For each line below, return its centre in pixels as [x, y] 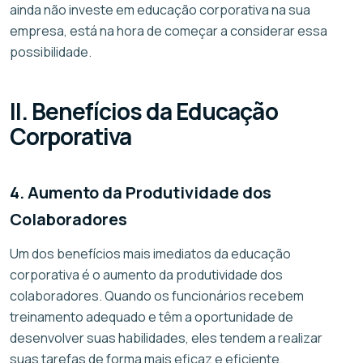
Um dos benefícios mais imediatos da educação [150, 253]
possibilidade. [51, 51]
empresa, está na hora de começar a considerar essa [169, 30]
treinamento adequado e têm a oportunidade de [152, 316]
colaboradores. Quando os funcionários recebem [157, 295]
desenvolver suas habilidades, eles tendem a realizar [166, 337]
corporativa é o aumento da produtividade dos [146, 274]
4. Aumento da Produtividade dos [141, 192]
